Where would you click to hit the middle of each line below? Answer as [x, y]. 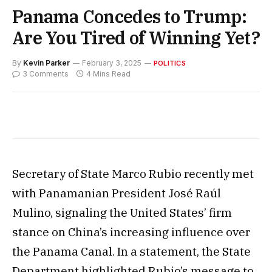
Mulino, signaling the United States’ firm [122, 212]
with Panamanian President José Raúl [117, 193]
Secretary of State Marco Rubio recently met [133, 173]
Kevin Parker [46, 63]
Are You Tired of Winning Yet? [136, 37]
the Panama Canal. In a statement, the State [131, 251]
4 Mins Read [108, 73]
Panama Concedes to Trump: [129, 16]
